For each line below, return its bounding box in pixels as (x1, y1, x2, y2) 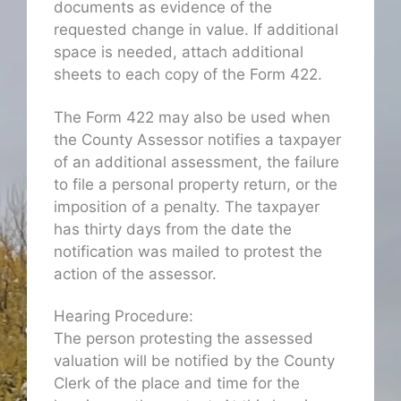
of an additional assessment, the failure (54, 152, 339, 171)
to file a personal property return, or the (54, 175, 337, 193)
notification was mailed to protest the (54, 242, 322, 260)
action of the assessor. (54, 264, 217, 283)
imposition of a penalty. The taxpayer (54, 197, 320, 216)
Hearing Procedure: (54, 306, 193, 325)
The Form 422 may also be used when (54, 107, 330, 126)
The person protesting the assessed (54, 328, 313, 347)
